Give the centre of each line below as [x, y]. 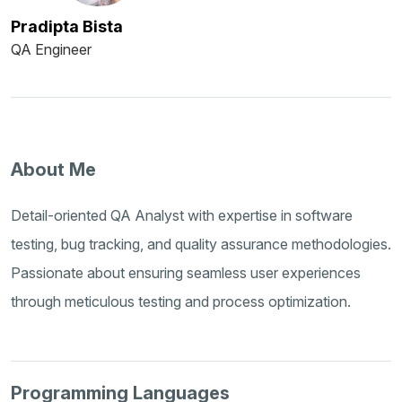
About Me [53, 170]
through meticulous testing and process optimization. [181, 302]
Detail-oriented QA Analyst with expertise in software [182, 216]
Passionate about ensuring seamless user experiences [186, 273]
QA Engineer [51, 50]
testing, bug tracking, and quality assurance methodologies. [201, 245]
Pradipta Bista [67, 27]
